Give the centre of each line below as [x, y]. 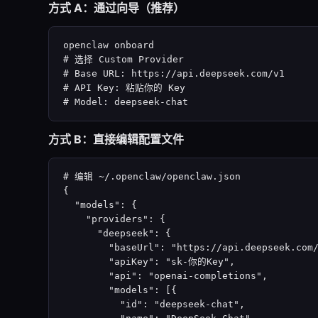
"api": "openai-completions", [165, 276]
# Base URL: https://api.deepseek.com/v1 [174, 73]
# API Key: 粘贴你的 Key [124, 88]
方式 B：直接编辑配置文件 [116, 139]
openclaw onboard [109, 45]
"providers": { [114, 219]
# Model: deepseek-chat [126, 102]
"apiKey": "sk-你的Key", [149, 262]
